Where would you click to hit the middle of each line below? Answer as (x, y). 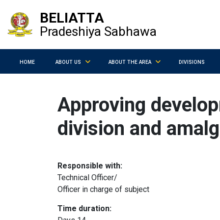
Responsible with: (90, 166)
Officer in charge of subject (103, 189)
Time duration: (84, 208)
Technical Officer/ (87, 178)
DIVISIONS (192, 62)
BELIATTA (72, 18)
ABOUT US (68, 62)
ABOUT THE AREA (130, 62)
